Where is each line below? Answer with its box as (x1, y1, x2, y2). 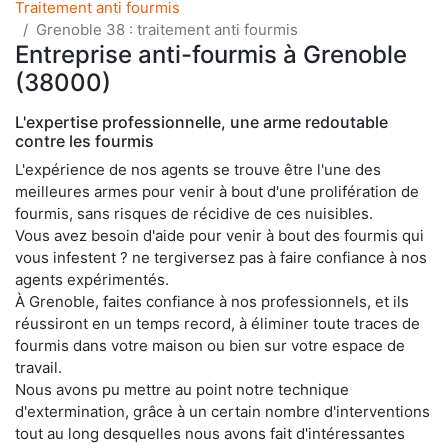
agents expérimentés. (15, 269, 169, 289)
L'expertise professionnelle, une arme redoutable (15, 111, 388, 132)
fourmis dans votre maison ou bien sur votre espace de (15, 335, 405, 355)
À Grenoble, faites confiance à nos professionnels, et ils (15, 291, 409, 311)
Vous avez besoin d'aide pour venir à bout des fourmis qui (15, 225, 424, 245)
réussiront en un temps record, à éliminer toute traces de (15, 313, 420, 333)
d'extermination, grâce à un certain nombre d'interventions (15, 401, 430, 421)
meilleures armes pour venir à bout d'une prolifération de (15, 181, 419, 201)
